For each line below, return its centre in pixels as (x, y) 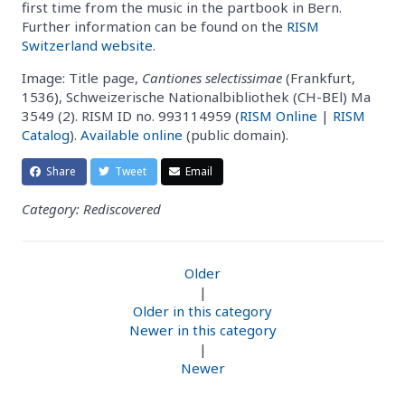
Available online (132, 134)
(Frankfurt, (319, 77)
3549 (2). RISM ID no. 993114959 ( (131, 115)
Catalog (46, 134)
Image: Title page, (82, 77)
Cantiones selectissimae (212, 77)
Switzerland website (87, 45)
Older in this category (202, 311)
